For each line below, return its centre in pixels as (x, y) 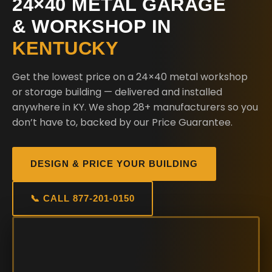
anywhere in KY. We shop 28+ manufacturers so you (135, 107)
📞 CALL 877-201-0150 (83, 198)
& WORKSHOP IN (92, 26)
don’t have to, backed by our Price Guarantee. (122, 122)
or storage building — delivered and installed (117, 92)
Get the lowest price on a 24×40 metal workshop (130, 77)
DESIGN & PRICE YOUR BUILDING (114, 164)
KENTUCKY (65, 48)
